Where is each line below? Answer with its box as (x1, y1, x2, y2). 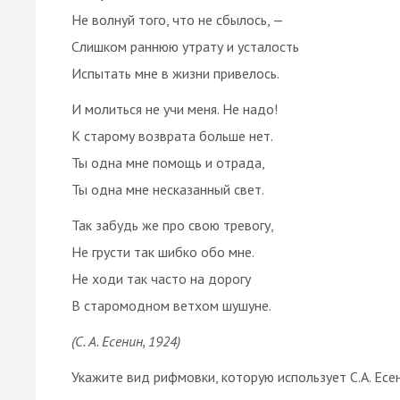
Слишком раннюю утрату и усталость (71, 37, 299, 55)
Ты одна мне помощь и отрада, (71, 153, 265, 171)
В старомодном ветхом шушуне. (71, 296, 271, 314)
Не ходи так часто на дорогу (71, 269, 251, 287)
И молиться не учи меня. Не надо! (71, 99, 278, 118)
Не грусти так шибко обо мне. (71, 242, 254, 261)
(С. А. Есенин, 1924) (71, 331, 180, 350)
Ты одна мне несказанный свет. (71, 179, 264, 198)
